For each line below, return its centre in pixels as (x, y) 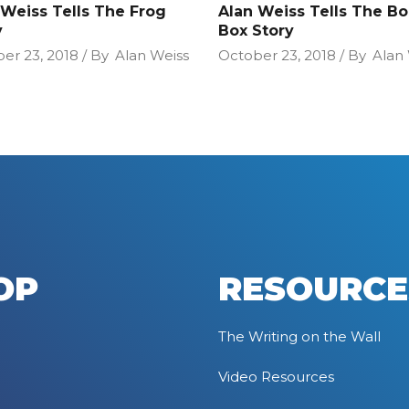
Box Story (256, 30)
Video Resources (276, 376)
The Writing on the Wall (299, 336)
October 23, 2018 (277, 55)
